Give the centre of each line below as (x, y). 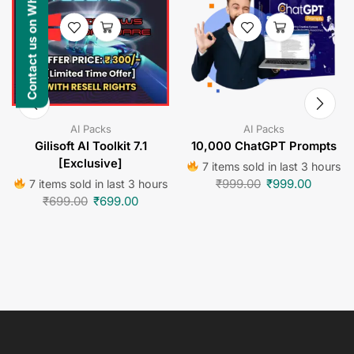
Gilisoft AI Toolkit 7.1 (90, 146)
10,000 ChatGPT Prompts (264, 146)
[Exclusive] (90, 163)
